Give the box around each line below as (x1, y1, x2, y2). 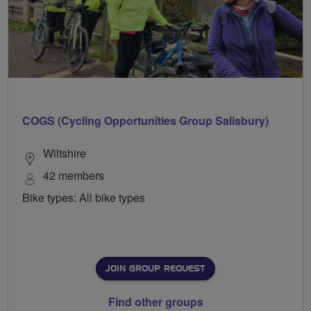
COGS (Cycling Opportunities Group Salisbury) (22, 112, 269, 129)
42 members (43, 167, 104, 184)
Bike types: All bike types (22, 190, 145, 206)
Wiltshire (43, 145, 86, 162)
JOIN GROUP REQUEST (106, 264, 205, 274)
